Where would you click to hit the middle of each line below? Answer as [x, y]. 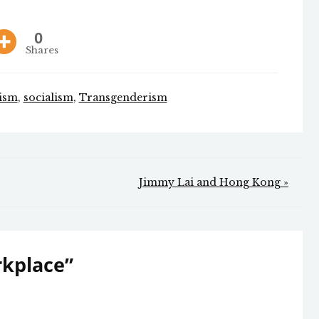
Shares [42, 51]
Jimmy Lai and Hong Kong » [214, 183]
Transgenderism [123, 98]
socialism [48, 98]
